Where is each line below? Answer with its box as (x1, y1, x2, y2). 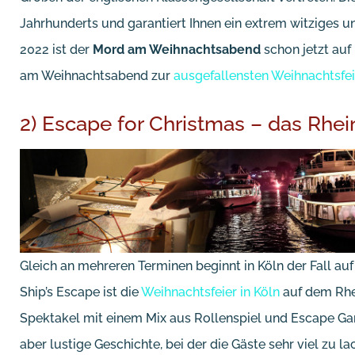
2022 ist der (20, 41, 93, 57)
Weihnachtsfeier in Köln (141, 284, 280, 300)
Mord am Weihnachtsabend (93, 41, 261, 57)
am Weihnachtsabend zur (20, 67, 174, 83)
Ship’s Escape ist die (20, 284, 141, 300)
